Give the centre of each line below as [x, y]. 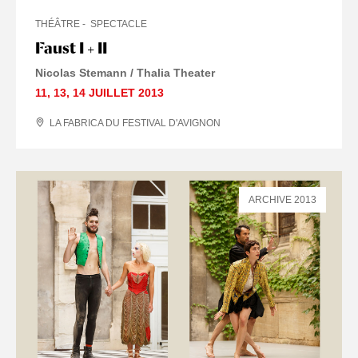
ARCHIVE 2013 [282, 199]
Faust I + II [71, 48]
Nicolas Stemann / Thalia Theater [125, 72]
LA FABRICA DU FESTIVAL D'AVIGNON [135, 123]
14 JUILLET [104, 92]
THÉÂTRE [58, 24]
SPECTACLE [119, 24]
